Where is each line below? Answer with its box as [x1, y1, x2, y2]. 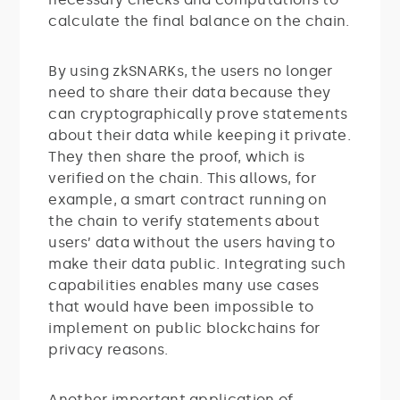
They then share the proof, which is [48, 147, 305, 165]
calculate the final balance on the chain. [48, 12, 350, 29]
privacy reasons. [48, 340, 169, 358]
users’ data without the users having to [48, 233, 335, 251]
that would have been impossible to [48, 297, 314, 315]
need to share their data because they [48, 83, 331, 101]
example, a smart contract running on [48, 190, 327, 208]
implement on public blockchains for [48, 319, 321, 337]
